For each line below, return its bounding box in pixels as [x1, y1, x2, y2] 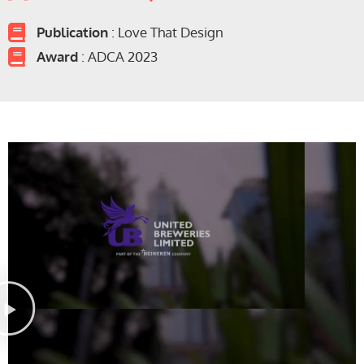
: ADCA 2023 [78, 48, 158, 65]
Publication [37, 24, 108, 41]
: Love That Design [108, 24, 223, 41]
